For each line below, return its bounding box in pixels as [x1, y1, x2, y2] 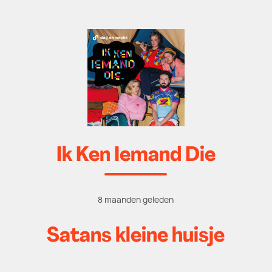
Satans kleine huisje [47, 226, 225, 246]
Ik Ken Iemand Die [56, 146, 216, 166]
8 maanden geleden [98, 194, 174, 205]
